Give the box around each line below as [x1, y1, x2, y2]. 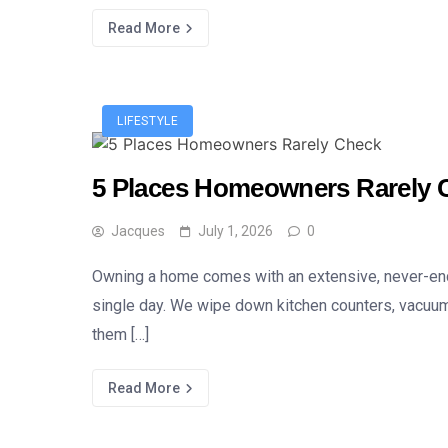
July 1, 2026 [198, 223, 273, 239]
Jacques [111, 223, 165, 239]
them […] [92, 325, 149, 344]
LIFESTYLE [117, 114, 179, 128]
